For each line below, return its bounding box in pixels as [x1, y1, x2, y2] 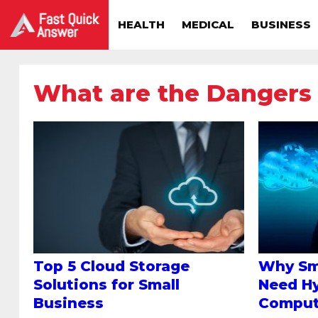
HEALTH [118, 18, 165, 31]
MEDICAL [182, 18, 234, 31]
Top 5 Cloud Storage [33, 257, 190, 275]
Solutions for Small [33, 275, 180, 293]
